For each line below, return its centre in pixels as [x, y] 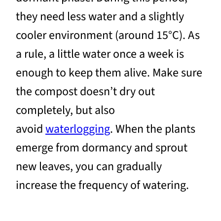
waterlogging [78, 129]
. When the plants [153, 129]
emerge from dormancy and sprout [102, 147]
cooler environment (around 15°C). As [108, 35]
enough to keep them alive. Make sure [109, 73]
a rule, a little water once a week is [100, 54]
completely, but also [65, 110]
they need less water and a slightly [100, 16]
